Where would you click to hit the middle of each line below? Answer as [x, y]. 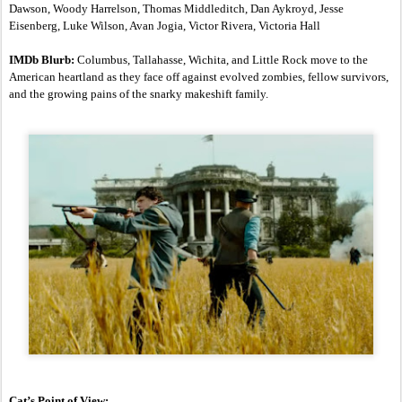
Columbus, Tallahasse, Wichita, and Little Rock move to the [221, 60]
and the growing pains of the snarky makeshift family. [139, 94]
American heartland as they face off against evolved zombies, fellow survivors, [199, 77]
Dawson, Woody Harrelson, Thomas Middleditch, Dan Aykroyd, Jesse [176, 9]
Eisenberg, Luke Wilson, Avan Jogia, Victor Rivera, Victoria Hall [165, 26]
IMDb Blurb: [42, 60]
